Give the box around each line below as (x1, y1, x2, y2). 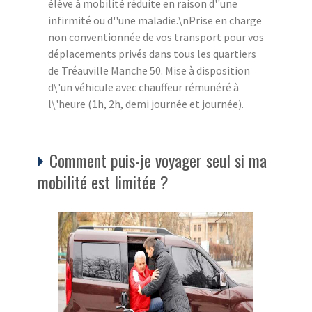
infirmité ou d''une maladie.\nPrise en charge (48, 13, 262, 27)
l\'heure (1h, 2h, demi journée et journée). (48, 96, 244, 111)
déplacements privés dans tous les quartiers (48, 46, 256, 61)
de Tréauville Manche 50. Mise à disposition (48, 63, 250, 77)
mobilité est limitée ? (38, 169, 169, 194)
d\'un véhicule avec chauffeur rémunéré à (48, 79, 239, 94)
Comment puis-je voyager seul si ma (49, 147, 267, 173)
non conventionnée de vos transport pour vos (48, 29, 264, 44)
